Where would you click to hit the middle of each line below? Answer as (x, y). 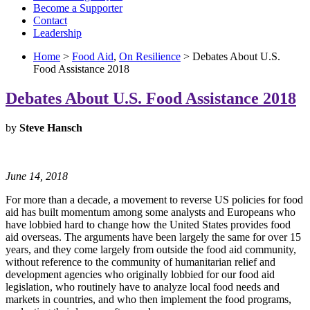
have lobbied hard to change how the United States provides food (148, 224)
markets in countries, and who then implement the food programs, (148, 299)
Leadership (57, 33)
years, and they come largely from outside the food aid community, (151, 249)
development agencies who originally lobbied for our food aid (140, 274)
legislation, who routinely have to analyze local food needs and (143, 286)
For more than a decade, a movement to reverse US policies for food (154, 199)
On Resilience (150, 56)
